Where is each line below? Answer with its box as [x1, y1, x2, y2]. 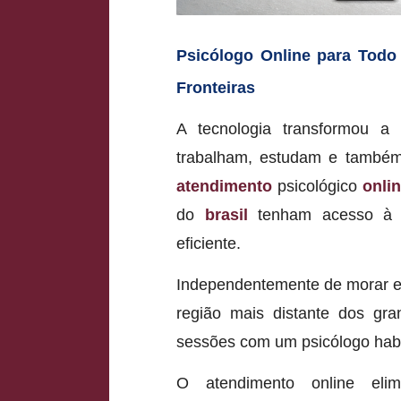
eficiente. [176, 234, 241, 252]
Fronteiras [176, 78, 255, 97]
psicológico [272, 176, 363, 195]
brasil [204, 205, 248, 224]
